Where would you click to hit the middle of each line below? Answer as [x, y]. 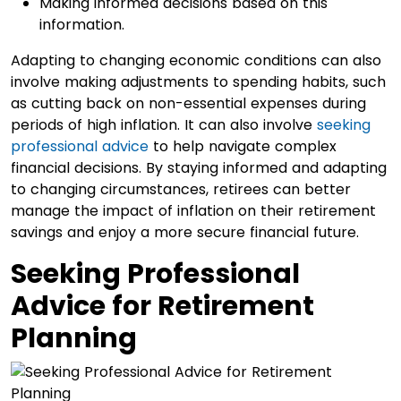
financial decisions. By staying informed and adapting [199, 167]
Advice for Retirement [162, 306]
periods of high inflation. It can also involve [164, 124]
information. [82, 24]
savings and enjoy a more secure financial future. [185, 232]
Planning [74, 338]
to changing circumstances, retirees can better [181, 189]
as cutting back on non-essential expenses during [188, 103]
